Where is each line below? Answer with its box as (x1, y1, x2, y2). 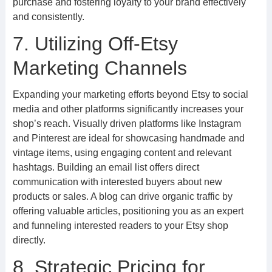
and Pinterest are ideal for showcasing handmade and (12, 133, 245, 143)
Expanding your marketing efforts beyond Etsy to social (12, 89, 248, 100)
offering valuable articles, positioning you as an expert (12, 206, 243, 216)
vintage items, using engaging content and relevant (12, 148, 231, 158)
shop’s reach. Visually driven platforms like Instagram (12, 118, 241, 129)
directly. (12, 235, 46, 245)
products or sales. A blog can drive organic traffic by (12, 191, 233, 202)
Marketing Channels (12, 57, 187, 79)
